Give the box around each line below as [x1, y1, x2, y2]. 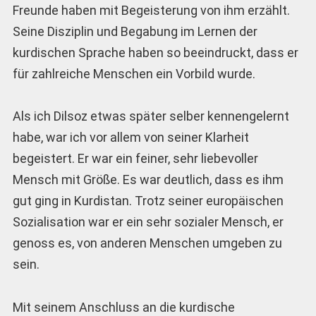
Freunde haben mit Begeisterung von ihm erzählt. [12, 2, 290, 18]
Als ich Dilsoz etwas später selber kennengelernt [12, 109, 289, 124]
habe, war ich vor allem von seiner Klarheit [12, 130, 249, 145]
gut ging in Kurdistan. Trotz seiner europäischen [12, 193, 284, 209]
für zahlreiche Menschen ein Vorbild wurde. [12, 66, 255, 81]
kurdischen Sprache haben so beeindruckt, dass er [12, 44, 298, 60]
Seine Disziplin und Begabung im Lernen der [12, 23, 257, 39]
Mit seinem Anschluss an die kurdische [12, 299, 235, 315]
